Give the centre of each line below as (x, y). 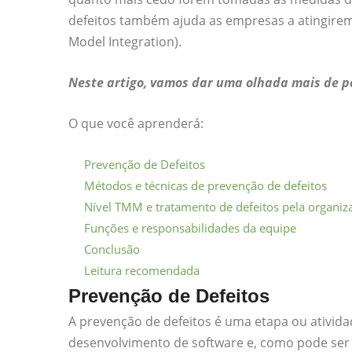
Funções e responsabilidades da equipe (190, 228)
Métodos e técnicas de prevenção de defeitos (205, 186)
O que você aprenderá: (136, 124)
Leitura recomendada (142, 271)
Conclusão (112, 249)
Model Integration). (125, 42)
